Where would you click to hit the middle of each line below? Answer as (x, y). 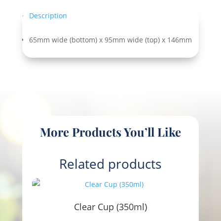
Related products (110, 164)
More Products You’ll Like (110, 131)
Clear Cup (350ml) (110, 206)
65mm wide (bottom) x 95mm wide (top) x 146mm (110, 39)
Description (48, 15)
